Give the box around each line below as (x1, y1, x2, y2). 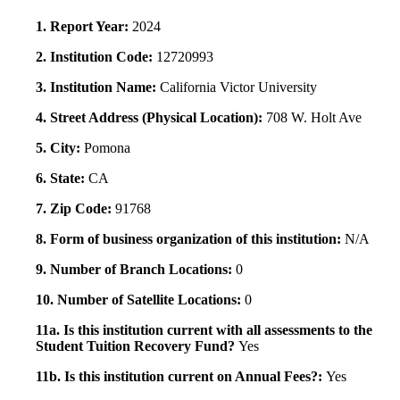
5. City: (36, 139, 84, 155)
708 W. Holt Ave (266, 109, 362, 125)
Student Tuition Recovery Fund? (36, 337, 238, 354)
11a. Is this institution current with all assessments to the (36, 321, 372, 337)
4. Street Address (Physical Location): (36, 109, 266, 125)
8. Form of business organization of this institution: (36, 230, 345, 246)
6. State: (36, 170, 88, 186)
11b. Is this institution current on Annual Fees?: (36, 368, 326, 384)
